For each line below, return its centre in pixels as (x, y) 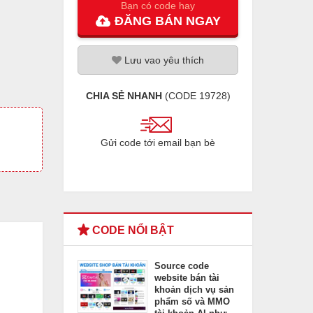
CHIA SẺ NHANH (124, 96)
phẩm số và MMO (192, 301)
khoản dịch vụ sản (194, 290)
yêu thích (182, 60)
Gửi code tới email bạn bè (158, 143)
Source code (182, 266)
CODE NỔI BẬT (132, 230)
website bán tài (187, 278)
